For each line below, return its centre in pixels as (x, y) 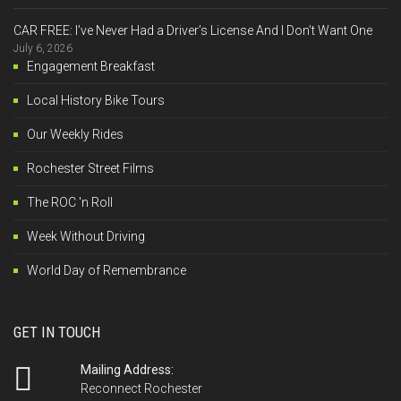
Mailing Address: (127, 369)
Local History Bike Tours (96, 100)
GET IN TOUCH (57, 332)
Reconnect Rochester (141, 388)
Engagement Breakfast (91, 66)
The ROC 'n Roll (70, 202)
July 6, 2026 (43, 48)
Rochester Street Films (90, 168)
